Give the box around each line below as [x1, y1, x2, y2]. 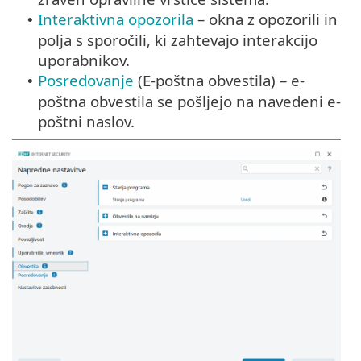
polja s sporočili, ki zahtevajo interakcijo [38, 30, 317, 51]
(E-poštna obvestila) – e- [134, 70, 305, 91]
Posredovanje [38, 70, 134, 91]
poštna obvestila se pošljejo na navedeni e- [38, 91, 341, 112]
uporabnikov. [38, 50, 130, 71]
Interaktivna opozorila [38, 9, 193, 30]
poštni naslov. [38, 111, 135, 132]
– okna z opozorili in [193, 9, 338, 30]
